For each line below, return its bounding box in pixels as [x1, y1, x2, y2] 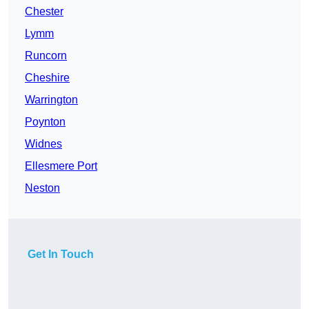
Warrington [25, 94, 78, 106]
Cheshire [25, 72, 70, 84]
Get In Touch [28, 248, 94, 261]
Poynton [25, 116, 66, 128]
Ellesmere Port [25, 160, 97, 172]
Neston [25, 182, 60, 195]
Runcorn [25, 50, 67, 62]
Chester [25, 6, 63, 18]
